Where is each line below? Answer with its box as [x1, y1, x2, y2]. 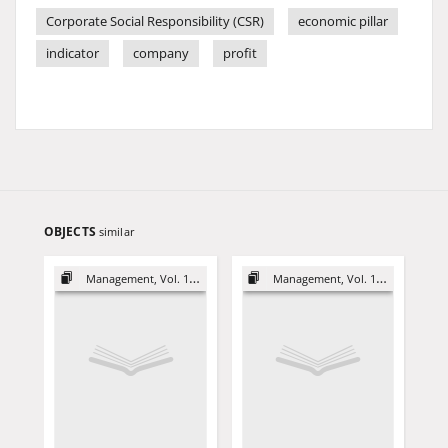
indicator [46, 45, 99, 62]
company [133, 45, 189, 62]
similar [98, 224, 135, 239]
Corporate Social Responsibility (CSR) [46, 13, 264, 30]
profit [223, 45, 257, 62]
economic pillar [298, 13, 388, 30]
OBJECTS [44, 223, 99, 240]
